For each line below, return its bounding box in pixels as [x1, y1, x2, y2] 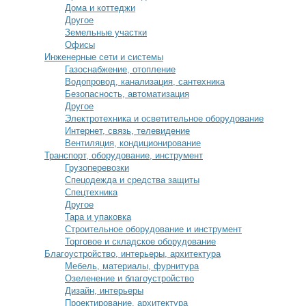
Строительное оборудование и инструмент [65, 224, 242, 234]
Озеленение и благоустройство [65, 273, 194, 283]
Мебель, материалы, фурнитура [65, 261, 199, 271]
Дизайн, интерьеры [65, 286, 143, 296]
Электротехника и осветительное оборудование [65, 113, 264, 124]
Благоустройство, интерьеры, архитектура [44, 249, 221, 259]
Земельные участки [65, 27, 147, 38]
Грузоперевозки [65, 163, 129, 173]
